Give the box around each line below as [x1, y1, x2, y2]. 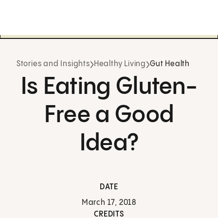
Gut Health [150, 60, 190, 69]
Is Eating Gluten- [20, 74, 198, 100]
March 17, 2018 [81, 199, 137, 207]
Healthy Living [93, 60, 146, 69]
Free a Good [44, 103, 174, 128]
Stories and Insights [16, 60, 90, 69]
